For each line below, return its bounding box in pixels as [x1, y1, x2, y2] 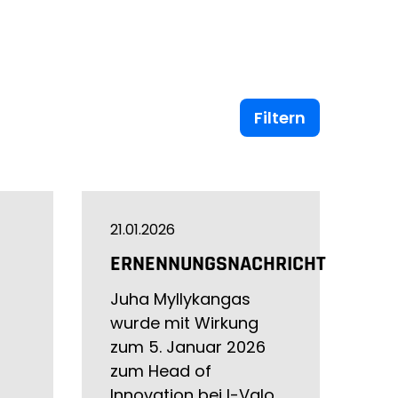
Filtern [254, 107, 306, 129]
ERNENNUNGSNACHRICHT [110, 251, 326, 277]
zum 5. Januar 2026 [110, 336, 266, 358]
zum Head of [110, 360, 211, 382]
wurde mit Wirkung [110, 312, 259, 334]
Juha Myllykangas [110, 288, 251, 310]
